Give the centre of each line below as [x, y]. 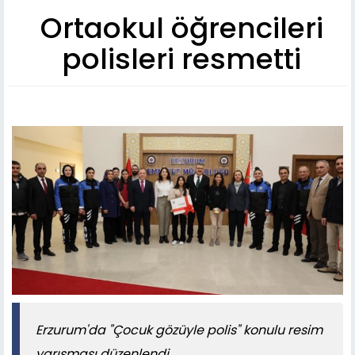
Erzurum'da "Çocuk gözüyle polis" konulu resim [179, 330]
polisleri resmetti [181, 59]
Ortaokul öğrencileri [181, 29]
